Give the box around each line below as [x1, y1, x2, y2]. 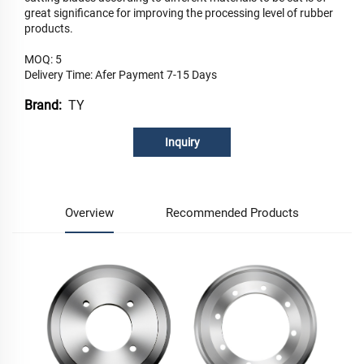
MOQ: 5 [24, 53, 62, 67]
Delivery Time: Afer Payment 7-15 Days [24, 68, 217, 82]
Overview [64, 206, 114, 221]
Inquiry [164, 136, 200, 149]
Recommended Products [166, 206, 300, 221]
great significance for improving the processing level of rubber [24, 6, 333, 20]
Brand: [24, 97, 62, 114]
